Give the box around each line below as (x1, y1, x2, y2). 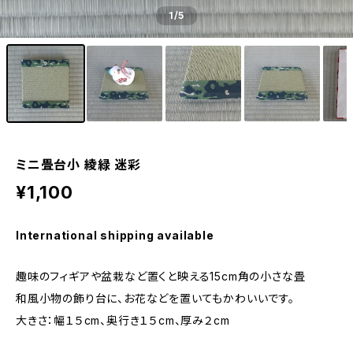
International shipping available (16, 229, 214, 242)
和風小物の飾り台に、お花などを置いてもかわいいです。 (16, 292, 295, 305)
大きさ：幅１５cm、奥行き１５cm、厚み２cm (16, 314, 230, 327)
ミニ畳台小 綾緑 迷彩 (16, 157, 141, 173)
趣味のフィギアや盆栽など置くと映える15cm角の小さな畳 (16, 269, 306, 283)
